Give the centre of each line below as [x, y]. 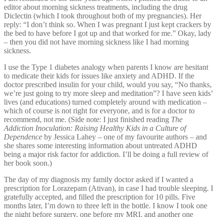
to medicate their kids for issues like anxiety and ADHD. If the [99, 76]
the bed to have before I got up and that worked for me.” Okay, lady [108, 33]
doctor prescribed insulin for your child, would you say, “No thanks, [108, 84]
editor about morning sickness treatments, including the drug [96, 7]
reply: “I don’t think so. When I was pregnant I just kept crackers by [108, 24]
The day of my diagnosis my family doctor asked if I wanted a [99, 179]
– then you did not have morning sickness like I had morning [96, 42]
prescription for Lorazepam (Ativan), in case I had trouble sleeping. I [108, 188]
